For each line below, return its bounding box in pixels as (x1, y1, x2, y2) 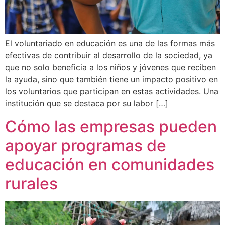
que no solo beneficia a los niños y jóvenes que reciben (5, 62, 216, 73)
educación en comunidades (5, 154, 214, 174)
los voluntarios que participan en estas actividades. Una (5, 86, 218, 97)
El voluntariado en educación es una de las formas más (5, 38, 215, 49)
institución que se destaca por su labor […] (5, 98, 168, 109)
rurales (5, 173, 58, 193)
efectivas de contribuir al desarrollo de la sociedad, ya (5, 50, 212, 61)
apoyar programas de (5, 135, 166, 155)
